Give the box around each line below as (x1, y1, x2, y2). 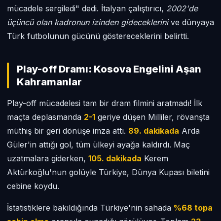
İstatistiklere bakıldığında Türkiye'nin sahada (7, 203, 174, 213)
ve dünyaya (168, 17, 214, 27)
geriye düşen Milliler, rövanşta (95, 112, 210, 122)
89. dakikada (128, 126, 179, 136)
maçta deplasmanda (7, 112, 84, 122)
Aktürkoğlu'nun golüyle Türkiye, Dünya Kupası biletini (7, 167, 210, 177)
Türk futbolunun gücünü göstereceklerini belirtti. (7, 31, 189, 41)
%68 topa (174, 203, 213, 213)
